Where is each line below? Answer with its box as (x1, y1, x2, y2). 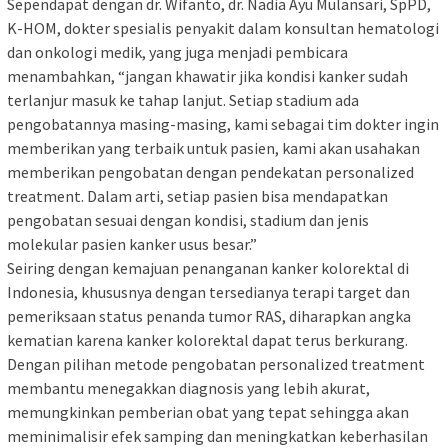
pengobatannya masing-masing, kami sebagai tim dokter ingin (7, 114, 439, 135)
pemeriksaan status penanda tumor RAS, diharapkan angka (7, 306, 411, 327)
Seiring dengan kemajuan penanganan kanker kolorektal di (7, 258, 409, 279)
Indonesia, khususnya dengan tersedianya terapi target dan (7, 282, 410, 303)
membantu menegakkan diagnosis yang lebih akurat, (7, 378, 370, 399)
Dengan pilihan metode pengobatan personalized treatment (7, 354, 425, 375)
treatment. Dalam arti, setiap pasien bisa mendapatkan (7, 186, 388, 207)
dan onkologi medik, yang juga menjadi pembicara (7, 42, 348, 63)
